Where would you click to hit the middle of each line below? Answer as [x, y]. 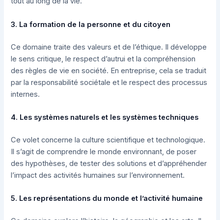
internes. [26, 94]
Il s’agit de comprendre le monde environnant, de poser [104, 151]
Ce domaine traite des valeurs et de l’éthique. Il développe [109, 47]
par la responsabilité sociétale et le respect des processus [109, 82]
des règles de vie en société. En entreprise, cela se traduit [109, 70]
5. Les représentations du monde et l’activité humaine [107, 199]
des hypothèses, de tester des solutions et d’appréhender [109, 163]
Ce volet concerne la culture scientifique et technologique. [108, 140]
